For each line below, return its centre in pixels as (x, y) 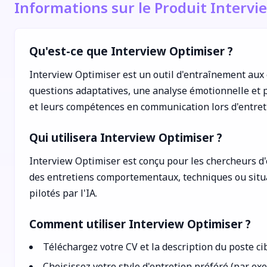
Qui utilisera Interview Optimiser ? (126, 137)
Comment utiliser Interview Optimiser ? (140, 224)
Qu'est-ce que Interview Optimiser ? (131, 51)
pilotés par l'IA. (63, 193)
